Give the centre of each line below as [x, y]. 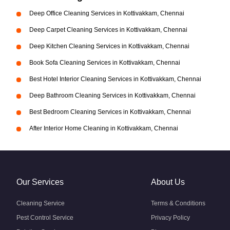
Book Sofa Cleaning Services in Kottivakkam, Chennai [105, 63]
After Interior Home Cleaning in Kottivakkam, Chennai [104, 128]
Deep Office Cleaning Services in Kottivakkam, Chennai [107, 13]
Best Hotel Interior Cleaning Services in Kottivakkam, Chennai [115, 79]
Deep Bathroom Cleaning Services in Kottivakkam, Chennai [112, 95]
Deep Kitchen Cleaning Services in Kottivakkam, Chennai [109, 46]
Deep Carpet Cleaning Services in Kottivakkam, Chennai [108, 30]
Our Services [40, 182]
